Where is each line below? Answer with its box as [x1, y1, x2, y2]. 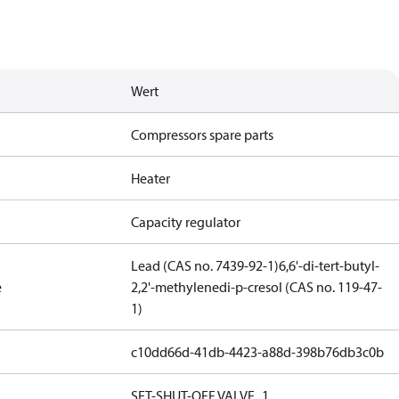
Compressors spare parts [131, 126, 274, 143]
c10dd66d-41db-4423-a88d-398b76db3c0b [131, 343, 385, 361]
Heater [131, 169, 171, 187]
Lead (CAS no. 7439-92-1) [131, 256, 280, 274]
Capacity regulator [131, 213, 241, 231]
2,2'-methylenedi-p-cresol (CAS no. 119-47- [131, 278, 383, 296]
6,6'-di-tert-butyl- [279, 256, 380, 274]
